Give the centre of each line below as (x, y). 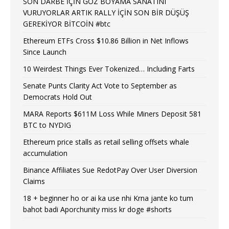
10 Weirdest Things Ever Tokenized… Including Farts (109, 69)
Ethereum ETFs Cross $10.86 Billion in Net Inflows (106, 41)
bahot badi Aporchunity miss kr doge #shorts (97, 210)
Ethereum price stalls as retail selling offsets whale (106, 142)
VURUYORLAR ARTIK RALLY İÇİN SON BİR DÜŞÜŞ (106, 13)
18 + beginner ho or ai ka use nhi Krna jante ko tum (108, 198)
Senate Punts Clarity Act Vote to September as (100, 86)
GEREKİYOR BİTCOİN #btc (67, 24)
